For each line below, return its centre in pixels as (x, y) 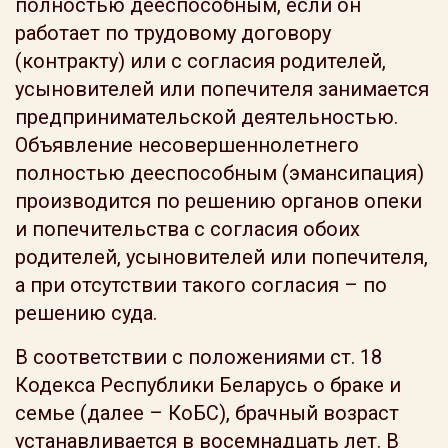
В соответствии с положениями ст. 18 (198, 357)
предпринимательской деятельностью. (206, 117)
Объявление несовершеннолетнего (187, 145)
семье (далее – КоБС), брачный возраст (207, 413)
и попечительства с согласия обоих (187, 229)
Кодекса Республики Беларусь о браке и (208, 385)
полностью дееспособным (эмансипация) (219, 173)
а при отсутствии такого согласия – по (201, 285)
